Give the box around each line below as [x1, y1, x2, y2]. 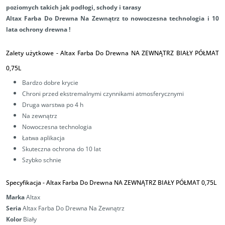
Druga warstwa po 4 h [22, 100, 83, 109]
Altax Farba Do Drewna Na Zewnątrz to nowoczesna [6, 14, 170, 23]
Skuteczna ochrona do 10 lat [22, 145, 101, 154]
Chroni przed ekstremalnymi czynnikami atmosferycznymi [22, 89, 184, 98]
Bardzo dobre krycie [22, 78, 78, 87]
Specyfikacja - [6, 178, 46, 187]
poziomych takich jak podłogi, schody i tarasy [6, 3, 141, 12]
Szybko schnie [22, 156, 61, 165]
